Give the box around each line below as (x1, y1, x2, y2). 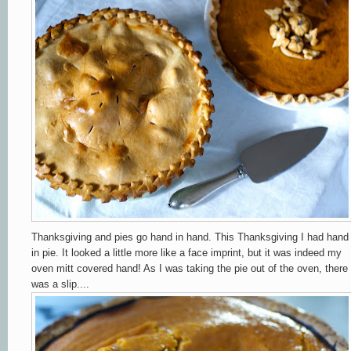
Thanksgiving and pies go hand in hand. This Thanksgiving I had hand (31, 230, 349, 243)
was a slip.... (31, 277, 89, 290)
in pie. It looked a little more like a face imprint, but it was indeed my (31, 246, 342, 259)
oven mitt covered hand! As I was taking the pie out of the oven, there (31, 262, 348, 274)
